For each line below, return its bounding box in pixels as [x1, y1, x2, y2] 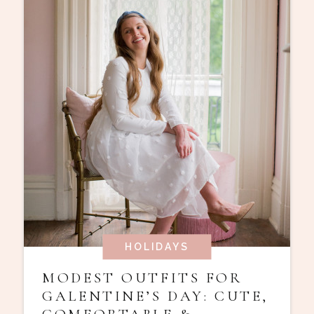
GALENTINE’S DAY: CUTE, [42, 287, 268, 305]
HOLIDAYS [125, 241, 189, 253]
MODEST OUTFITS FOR [42, 268, 243, 287]
